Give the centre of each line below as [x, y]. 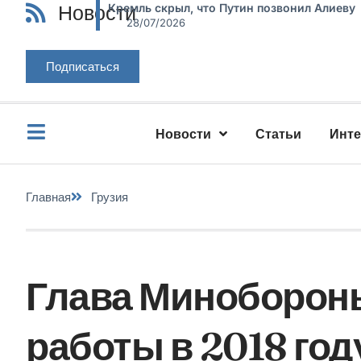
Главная [48, 197]
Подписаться [83, 66]
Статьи [279, 134]
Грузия [110, 197]
